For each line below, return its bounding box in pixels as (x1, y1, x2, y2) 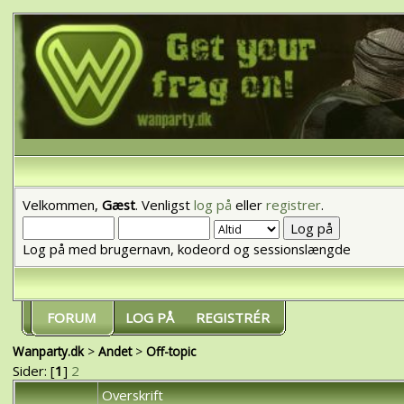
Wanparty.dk (12, 342, 84, 360)
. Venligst (134, 195, 194, 214)
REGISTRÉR (195, 308, 270, 326)
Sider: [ (12, 361, 55, 380)
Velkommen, (22, 195, 102, 214)
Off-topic (145, 342, 196, 360)
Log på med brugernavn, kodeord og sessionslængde (22, 239, 351, 258)
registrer (265, 195, 321, 214)
